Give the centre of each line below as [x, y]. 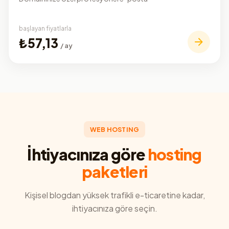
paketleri [114, 171]
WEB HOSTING [114, 129]
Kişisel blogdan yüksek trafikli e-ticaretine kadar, [114, 195]
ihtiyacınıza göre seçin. [114, 208]
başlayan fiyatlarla [45, 28]
